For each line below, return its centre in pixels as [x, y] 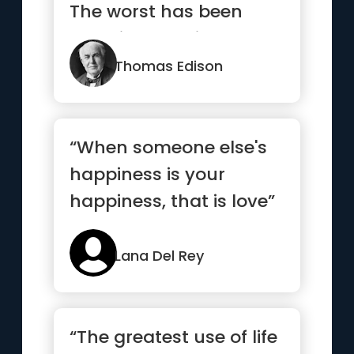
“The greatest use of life [174, 337]
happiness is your [148, 174]
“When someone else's [169, 147]
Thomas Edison [169, 66]
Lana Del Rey [160, 256]
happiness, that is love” [173, 201]
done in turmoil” [141, 38]
